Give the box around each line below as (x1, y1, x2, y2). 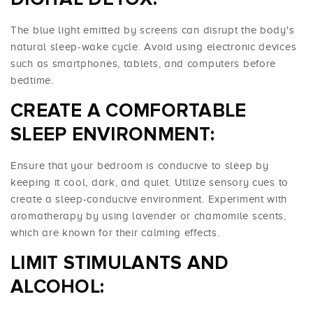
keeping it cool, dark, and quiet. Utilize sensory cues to (10, 177, 289, 189)
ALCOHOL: (10, 275, 105, 299)
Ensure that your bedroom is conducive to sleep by (10, 160, 269, 172)
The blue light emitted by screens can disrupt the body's (10, 24, 295, 36)
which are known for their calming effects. (10, 227, 220, 239)
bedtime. (10, 75, 54, 87)
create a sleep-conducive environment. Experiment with (10, 194, 288, 205)
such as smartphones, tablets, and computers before (10, 58, 277, 70)
